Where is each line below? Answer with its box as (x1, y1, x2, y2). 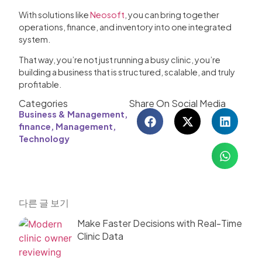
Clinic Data (77, 230, 124, 243)
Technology (19, 133, 70, 144)
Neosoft (90, 9, 125, 20)
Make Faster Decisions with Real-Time (77, 217, 243, 230)
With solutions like (19, 9, 90, 20)
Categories (19, 97, 68, 110)
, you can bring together (125, 9, 219, 20)
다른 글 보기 (19, 196, 69, 209)
